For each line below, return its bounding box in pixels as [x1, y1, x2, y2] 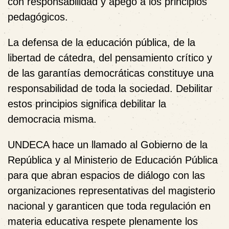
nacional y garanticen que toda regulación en [8, 200, 211, 212]
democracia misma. [8, 113, 97, 125]
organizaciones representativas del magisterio [8, 185, 215, 196]
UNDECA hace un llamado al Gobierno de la [8, 139, 208, 150]
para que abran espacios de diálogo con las [8, 169, 205, 181]
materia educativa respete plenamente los [8, 215, 198, 227]
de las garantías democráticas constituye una [8, 67, 214, 79]
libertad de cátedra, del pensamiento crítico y [8, 52, 212, 63]
